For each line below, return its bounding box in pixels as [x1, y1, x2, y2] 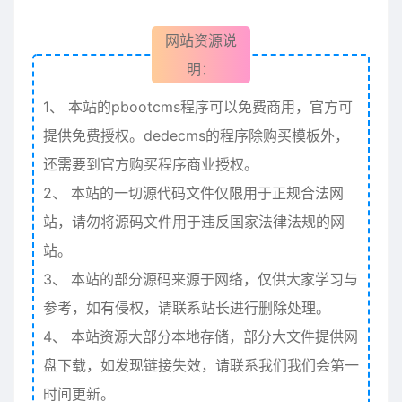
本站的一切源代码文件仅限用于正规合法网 [66, 184, 344, 202]
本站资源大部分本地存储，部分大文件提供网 [66, 328, 358, 345]
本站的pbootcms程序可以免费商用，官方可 [64, 98, 353, 116]
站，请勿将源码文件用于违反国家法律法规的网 [43, 213, 345, 231]
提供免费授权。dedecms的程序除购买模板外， [43, 127, 349, 144]
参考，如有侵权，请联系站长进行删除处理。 [43, 299, 330, 317]
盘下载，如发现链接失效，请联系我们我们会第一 [43, 356, 359, 374]
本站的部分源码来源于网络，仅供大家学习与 [66, 270, 358, 288]
